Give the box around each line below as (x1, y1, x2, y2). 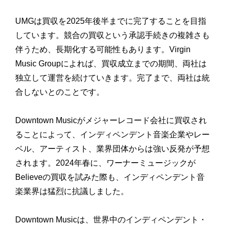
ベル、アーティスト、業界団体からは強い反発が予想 (15, 144, 210, 154)
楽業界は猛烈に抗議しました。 (15, 187, 129, 196)
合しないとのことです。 (15, 88, 104, 97)
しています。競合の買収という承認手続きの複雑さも (15, 31, 210, 40)
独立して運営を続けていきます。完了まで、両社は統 (15, 73, 210, 83)
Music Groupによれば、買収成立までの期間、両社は (15, 59, 207, 68)
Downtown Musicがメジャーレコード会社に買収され (15, 116, 207, 125)
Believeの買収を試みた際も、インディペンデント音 (15, 173, 205, 182)
